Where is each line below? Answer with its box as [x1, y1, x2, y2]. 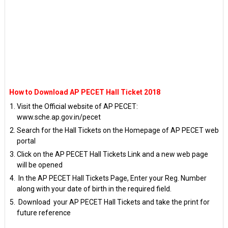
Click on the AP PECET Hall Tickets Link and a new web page [16, 150, 208, 158]
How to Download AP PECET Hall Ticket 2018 [9, 88, 160, 96]
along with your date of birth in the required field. [16, 184, 172, 193]
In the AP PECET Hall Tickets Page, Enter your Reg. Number [16, 174, 207, 182]
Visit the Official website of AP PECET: [16, 102, 138, 110]
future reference [16, 208, 71, 217]
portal [16, 136, 36, 145]
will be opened [16, 160, 63, 169]
